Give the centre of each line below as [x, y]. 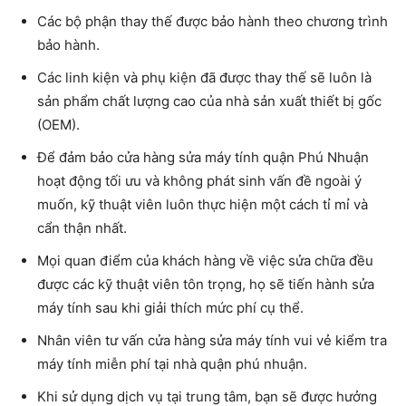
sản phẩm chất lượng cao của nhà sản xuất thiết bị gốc [209, 101]
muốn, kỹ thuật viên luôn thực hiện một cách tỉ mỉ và [203, 204]
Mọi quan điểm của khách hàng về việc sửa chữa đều [205, 260]
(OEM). [58, 124]
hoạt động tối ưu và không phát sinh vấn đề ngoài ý [199, 180]
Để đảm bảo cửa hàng [106, 157]
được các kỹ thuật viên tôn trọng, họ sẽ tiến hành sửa [206, 284]
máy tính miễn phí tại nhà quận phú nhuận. [172, 363]
